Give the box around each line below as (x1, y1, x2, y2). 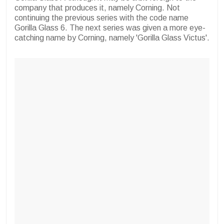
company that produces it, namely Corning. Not (14, 3, 180, 12)
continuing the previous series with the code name (14, 13, 188, 22)
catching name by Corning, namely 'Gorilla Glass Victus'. (14, 33, 209, 42)
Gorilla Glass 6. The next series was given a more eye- (14, 23, 205, 32)
